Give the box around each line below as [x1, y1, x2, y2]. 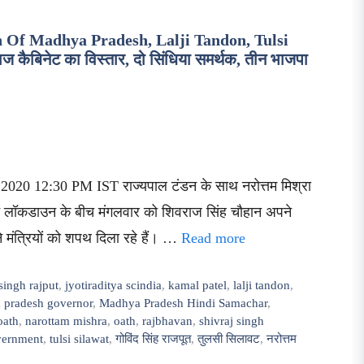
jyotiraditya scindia [65, 278, 162, 292]
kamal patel [168, 278, 227, 292]
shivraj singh [199, 314, 264, 327]
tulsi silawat [50, 331, 109, 345]
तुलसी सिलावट [197, 331, 260, 345]
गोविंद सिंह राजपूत [115, 331, 191, 345]
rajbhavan [142, 314, 193, 327]
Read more [181, 230, 245, 247]
